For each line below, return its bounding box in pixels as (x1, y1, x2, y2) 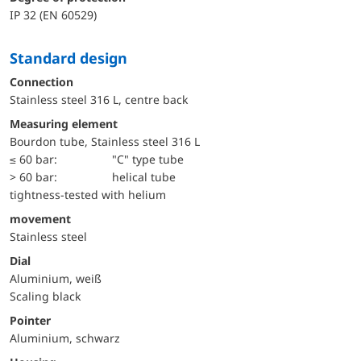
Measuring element (10, 115, 118, 131)
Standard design (18, 48, 127, 68)
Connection (10, 73, 73, 89)
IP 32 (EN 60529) (10, 6, 97, 23)
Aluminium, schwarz (10, 330, 120, 346)
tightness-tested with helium (10, 186, 166, 202)
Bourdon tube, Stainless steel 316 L (10, 133, 200, 149)
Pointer (10, 312, 51, 328)
